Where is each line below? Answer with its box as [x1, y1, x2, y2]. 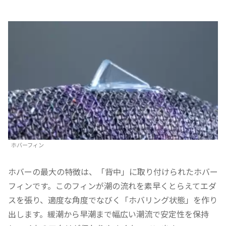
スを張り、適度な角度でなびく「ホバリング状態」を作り [8, 194, 217, 206]
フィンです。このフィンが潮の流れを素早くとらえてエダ [8, 180, 216, 192]
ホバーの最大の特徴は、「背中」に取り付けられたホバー [8, 165, 218, 178]
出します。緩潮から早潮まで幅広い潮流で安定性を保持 [8, 208, 209, 220]
